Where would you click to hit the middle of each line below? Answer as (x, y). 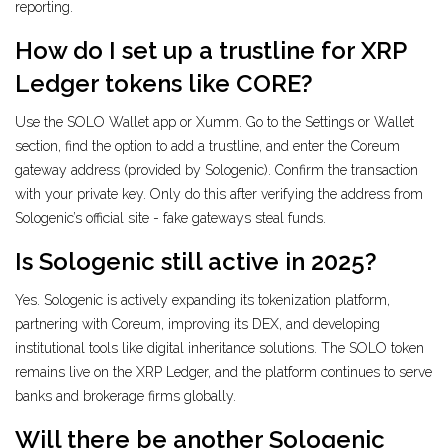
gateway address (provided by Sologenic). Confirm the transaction (216, 170)
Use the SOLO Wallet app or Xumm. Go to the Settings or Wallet (214, 122)
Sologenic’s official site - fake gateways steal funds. (170, 218)
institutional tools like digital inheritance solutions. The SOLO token (219, 348)
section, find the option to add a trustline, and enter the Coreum (207, 146)
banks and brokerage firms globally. (125, 396)
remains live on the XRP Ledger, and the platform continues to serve (223, 372)
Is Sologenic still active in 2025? (196, 262)
